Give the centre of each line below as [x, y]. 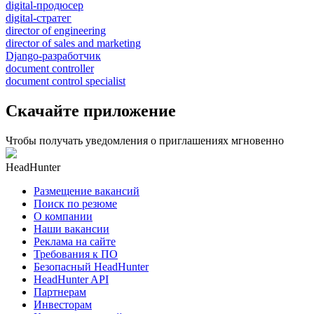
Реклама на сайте [75, 241]
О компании [63, 216]
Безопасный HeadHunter [91, 266]
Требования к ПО [76, 254]
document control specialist [66, 81]
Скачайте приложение [91, 110]
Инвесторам [63, 304]
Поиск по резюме [75, 203]
